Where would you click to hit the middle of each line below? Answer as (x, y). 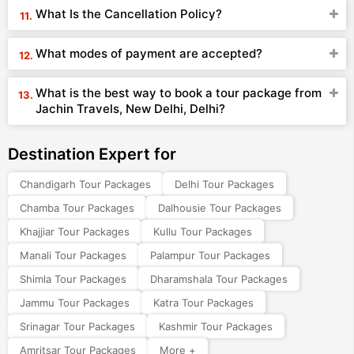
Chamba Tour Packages (77, 208)
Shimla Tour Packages (73, 279)
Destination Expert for (92, 154)
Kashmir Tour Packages (216, 326)
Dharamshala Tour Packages (219, 279)
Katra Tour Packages (203, 303)
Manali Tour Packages (73, 255)
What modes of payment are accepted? (149, 53)
